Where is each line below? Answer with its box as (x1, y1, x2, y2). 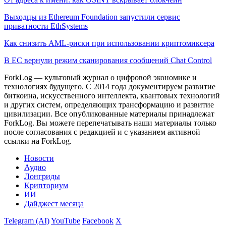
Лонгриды (24, 172, 60, 181)
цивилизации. (4, 109, 52, 118)
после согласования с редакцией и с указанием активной (4, 127, 200, 136)
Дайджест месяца (24, 199, 84, 208)
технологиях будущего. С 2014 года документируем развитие (4, 82, 215, 91)
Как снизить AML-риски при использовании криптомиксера (4, 38, 214, 47)
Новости (24, 153, 54, 162)
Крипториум (24, 181, 68, 190)
